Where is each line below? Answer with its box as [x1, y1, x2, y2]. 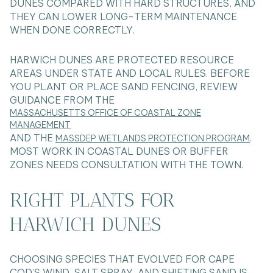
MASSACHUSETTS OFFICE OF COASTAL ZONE [10, 107, 201, 118]
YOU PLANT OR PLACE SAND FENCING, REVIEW [10, 80, 238, 93]
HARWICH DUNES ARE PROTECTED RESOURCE [10, 53, 234, 66]
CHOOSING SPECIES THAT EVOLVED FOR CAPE [10, 253, 235, 266]
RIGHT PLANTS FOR [10, 188, 175, 211]
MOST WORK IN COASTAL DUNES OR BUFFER [10, 144, 229, 157]
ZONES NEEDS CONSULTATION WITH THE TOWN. [10, 158, 243, 171]
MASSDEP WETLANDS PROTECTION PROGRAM [55, 132, 250, 144]
